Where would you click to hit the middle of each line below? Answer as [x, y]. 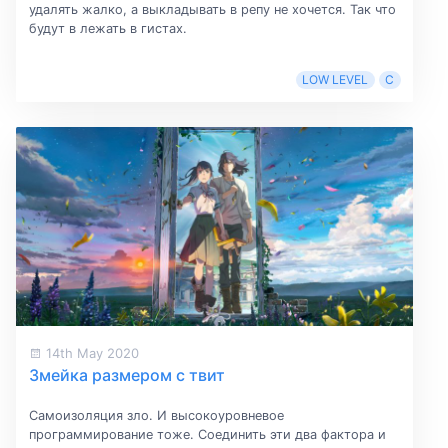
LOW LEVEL [335, 80]
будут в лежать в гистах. [107, 29]
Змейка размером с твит [126, 374]
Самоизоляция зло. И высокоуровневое [156, 415]
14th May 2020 [90, 352]
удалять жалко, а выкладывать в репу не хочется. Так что [212, 10]
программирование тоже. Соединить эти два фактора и [207, 434]
